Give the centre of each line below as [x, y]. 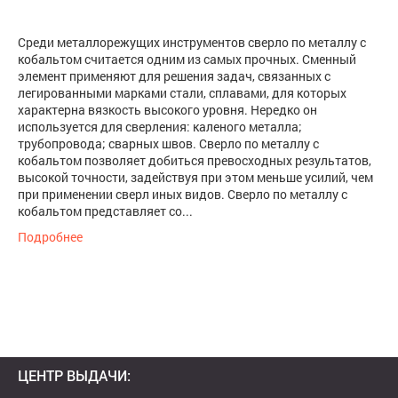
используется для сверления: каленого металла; [160, 127]
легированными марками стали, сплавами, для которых [182, 93]
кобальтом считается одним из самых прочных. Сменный [187, 59]
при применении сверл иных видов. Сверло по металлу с [183, 194]
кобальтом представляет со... [105, 211]
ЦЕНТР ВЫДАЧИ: [74, 375]
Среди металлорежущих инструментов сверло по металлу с [192, 42]
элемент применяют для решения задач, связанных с [174, 76]
